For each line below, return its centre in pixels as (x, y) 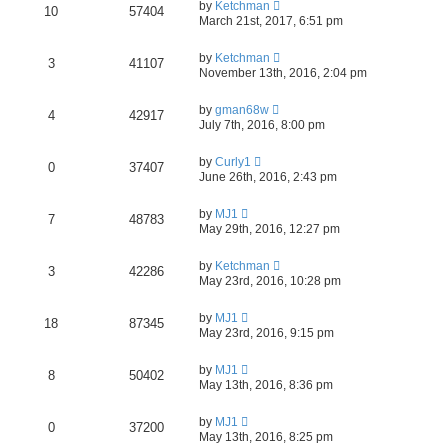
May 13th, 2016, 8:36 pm (266, 384)
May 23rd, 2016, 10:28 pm (270, 280)
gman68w (242, 109)
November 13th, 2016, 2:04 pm (283, 72)
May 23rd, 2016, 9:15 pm (266, 332)
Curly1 (233, 161)
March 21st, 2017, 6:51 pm (271, 20)
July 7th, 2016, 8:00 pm (262, 124)
